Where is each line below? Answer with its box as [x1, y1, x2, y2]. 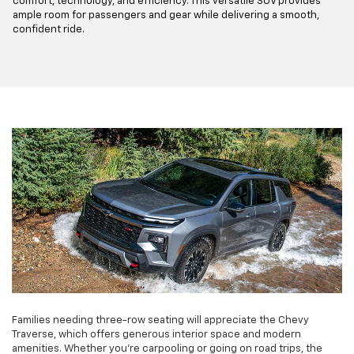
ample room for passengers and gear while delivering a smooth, [13, 9, 319, 21]
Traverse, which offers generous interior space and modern [12, 329, 301, 340]
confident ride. [13, 24, 85, 35]
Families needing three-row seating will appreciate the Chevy [12, 314, 309, 326]
